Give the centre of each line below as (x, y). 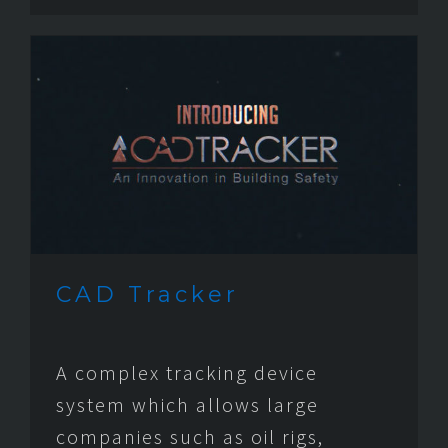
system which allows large (187, 404)
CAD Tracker (147, 294)
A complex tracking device (187, 372)
